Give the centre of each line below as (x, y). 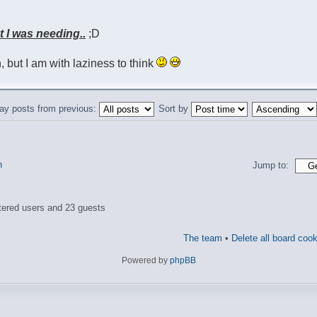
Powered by (145, 261)
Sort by (174, 108)
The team (203, 238)
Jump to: (271, 166)
